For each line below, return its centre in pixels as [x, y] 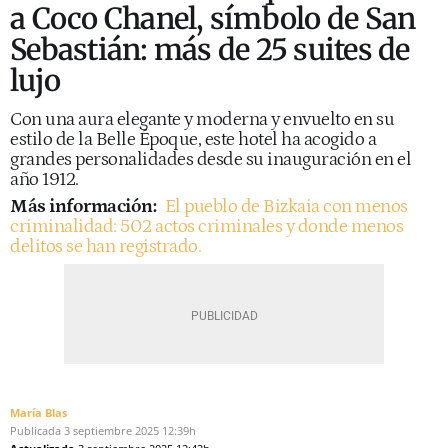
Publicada [35, 430]
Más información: [83, 206]
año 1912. [44, 179]
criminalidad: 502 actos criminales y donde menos [206, 226]
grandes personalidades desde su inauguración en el [210, 159]
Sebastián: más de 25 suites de [210, 49]
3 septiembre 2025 [111, 430]
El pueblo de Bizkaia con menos [286, 206]
